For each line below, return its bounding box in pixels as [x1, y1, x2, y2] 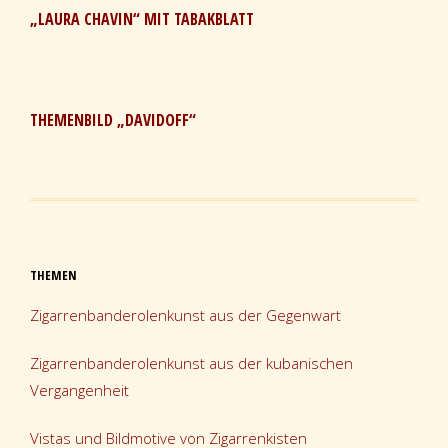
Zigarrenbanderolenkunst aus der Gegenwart [30, 304, 341, 325]
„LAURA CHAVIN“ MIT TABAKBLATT [30, 7, 254, 30]
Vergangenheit [30, 379, 129, 400]
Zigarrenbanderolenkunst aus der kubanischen [30, 352, 353, 373]
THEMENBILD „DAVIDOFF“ [30, 108, 196, 131]
